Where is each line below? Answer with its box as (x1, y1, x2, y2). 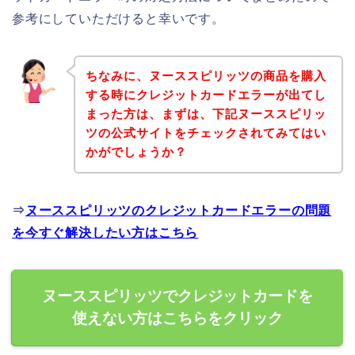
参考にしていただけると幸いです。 (12, 11, 225, 25)
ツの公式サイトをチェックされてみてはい (85, 126, 326, 140)
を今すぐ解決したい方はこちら (12, 226, 199, 240)
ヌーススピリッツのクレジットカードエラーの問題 (25, 204, 332, 218)
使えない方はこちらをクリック (72, 310, 283, 327)
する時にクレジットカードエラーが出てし (85, 88, 326, 102)
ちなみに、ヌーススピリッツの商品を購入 (85, 69, 326, 83)
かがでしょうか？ (85, 145, 187, 159)
